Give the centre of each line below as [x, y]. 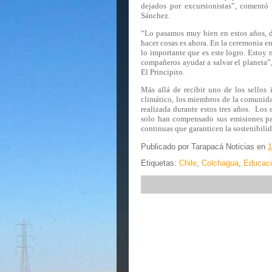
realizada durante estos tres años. [195, 109]
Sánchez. [155, 15]
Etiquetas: [160, 163]
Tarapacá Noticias [223, 147]
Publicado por [166, 147]
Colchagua [220, 163]
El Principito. [163, 72]
